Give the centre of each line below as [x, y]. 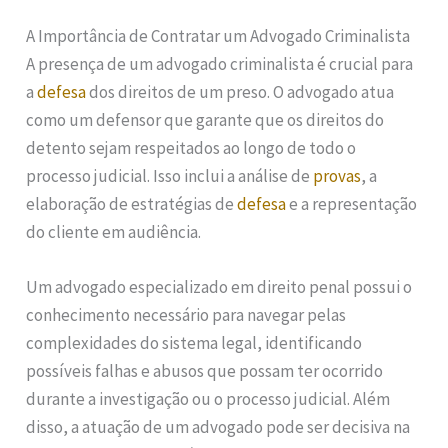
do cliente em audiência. [114, 231]
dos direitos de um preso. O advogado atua [240, 91]
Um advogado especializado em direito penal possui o [219, 287]
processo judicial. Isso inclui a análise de [170, 175]
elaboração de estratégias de [132, 203]
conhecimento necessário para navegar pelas [186, 315]
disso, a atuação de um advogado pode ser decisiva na [218, 427]
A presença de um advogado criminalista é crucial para [220, 63]
